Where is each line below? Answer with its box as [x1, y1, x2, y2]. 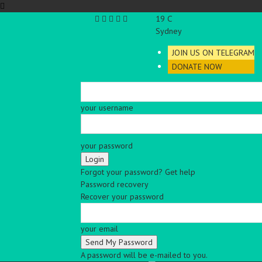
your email [81, 223, 118, 234]
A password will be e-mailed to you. [81, 250, 208, 260]
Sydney [156, 26, 182, 36]
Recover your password [81, 191, 164, 202]
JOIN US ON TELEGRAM [172, 47, 254, 58]
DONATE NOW [172, 61, 222, 72]
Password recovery [81, 179, 149, 189]
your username [81, 102, 133, 113]
